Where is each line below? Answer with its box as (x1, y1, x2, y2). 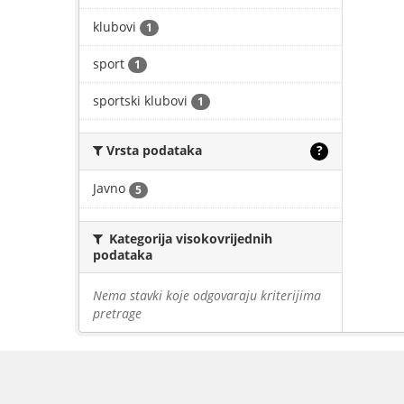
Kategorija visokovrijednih (106, 229, 272, 247)
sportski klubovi (93, 92, 188, 109)
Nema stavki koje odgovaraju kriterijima (93, 286, 321, 304)
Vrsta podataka (103, 142, 202, 160)
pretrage (93, 304, 142, 322)
